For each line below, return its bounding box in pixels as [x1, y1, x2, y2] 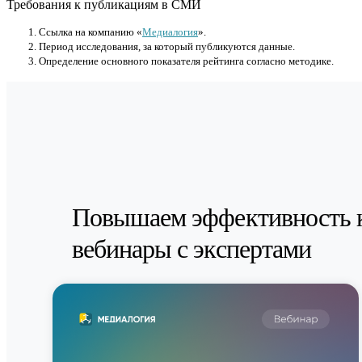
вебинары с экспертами [72, 234, 311, 264]
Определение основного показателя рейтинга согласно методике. [39, 55, 334, 68]
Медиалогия [142, 26, 198, 39]
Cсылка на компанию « [39, 26, 142, 39]
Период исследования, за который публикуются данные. [39, 40, 295, 53]
